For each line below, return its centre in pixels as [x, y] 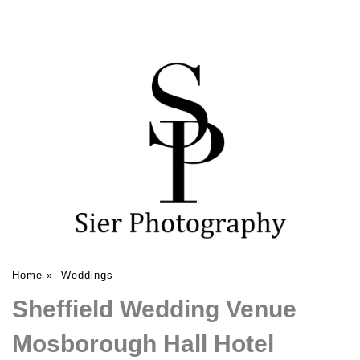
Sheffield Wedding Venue [154, 309]
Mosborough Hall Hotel [143, 343]
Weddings [87, 275]
